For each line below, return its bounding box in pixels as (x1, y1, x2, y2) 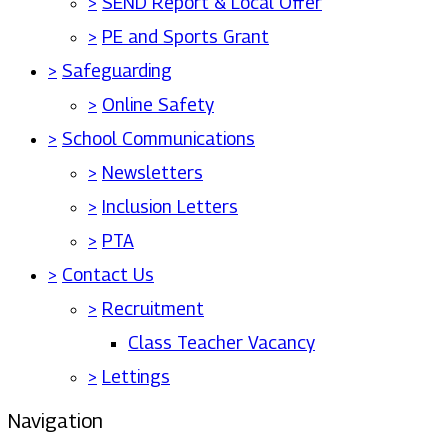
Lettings (102, 366, 170, 387)
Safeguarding (62, 60, 172, 81)
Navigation (8, 409, 103, 433)
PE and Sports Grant (102, 26, 269, 47)
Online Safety (102, 94, 214, 115)
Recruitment (102, 298, 204, 319)
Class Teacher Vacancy (128, 332, 315, 353)
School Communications (62, 128, 255, 149)
